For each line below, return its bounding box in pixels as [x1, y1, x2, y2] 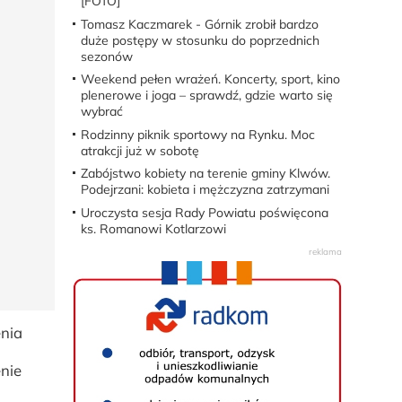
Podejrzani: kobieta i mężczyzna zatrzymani [80, 181, 329, 198]
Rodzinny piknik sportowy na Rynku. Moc [80, 126, 315, 143]
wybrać [80, 103, 123, 120]
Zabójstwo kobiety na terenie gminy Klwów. [80, 165, 330, 182]
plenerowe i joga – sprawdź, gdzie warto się [80, 87, 333, 104]
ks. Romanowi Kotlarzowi [80, 220, 226, 237]
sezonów [80, 48, 133, 65]
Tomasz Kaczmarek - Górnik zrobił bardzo [80, 15, 319, 32]
